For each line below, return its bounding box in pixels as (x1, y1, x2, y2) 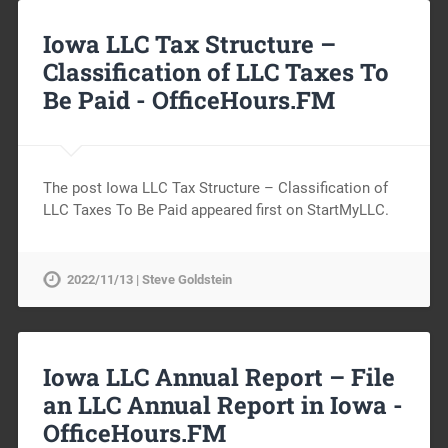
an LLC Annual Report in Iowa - (42, 389, 403, 422)
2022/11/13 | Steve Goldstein (66, 272, 232, 288)
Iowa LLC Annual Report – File (42, 361, 395, 394)
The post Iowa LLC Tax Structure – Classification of (42, 179, 388, 198)
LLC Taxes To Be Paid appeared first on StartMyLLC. (42, 201, 389, 220)
